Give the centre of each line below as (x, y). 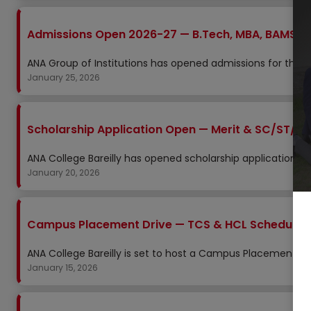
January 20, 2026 (64, 173)
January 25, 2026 (64, 77)
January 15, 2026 (62, 268)
